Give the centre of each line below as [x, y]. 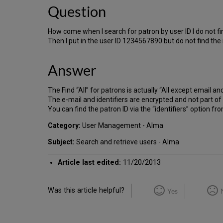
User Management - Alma [122, 126]
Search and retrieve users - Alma [127, 142]
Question [77, 12]
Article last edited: [90, 163]
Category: [64, 126]
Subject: [61, 142]
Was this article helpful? [86, 191]
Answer [72, 70]
